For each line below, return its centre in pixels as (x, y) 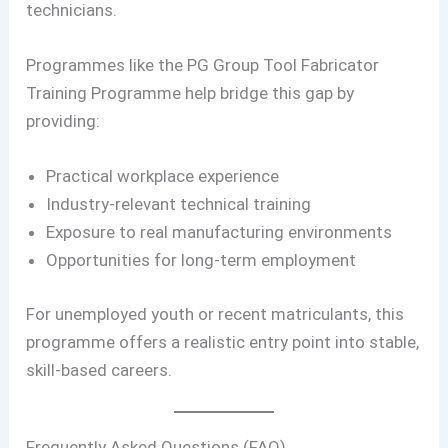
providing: (63, 120)
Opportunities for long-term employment (201, 260)
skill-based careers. (99, 369)
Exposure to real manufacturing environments (219, 232)
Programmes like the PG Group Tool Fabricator (203, 64)
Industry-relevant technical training (179, 204)
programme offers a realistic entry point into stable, (223, 341)
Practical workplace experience (163, 176)
